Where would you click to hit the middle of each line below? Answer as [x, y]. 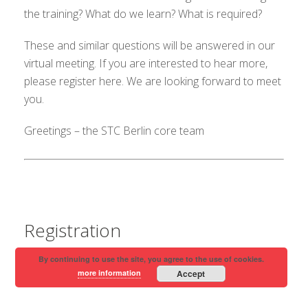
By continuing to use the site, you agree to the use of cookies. [152, 259]
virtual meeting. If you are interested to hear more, [146, 63]
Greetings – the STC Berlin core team [114, 131]
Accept [191, 274]
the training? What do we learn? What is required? [143, 14]
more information [109, 272]
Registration [73, 230]
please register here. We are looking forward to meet [153, 81]
